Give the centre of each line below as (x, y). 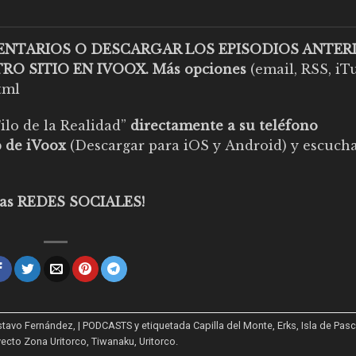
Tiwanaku (113, 341)
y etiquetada (163, 325)
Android (253, 145)
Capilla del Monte (233, 325)
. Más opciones (196, 69)
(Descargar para (127, 145)
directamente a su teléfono (222, 125)
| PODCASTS (105, 325)
